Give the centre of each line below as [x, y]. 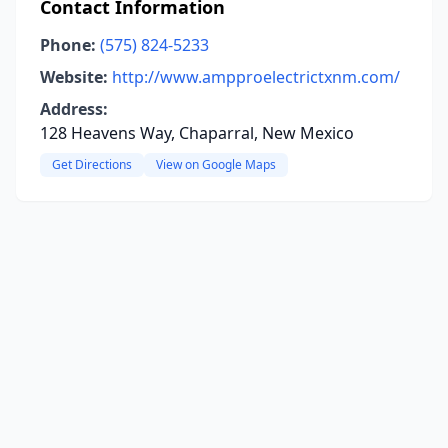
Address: [74, 109]
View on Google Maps [216, 164]
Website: [74, 77]
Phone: [68, 45]
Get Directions [92, 164]
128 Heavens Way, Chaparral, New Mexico [197, 133]
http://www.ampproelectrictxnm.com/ [256, 77]
